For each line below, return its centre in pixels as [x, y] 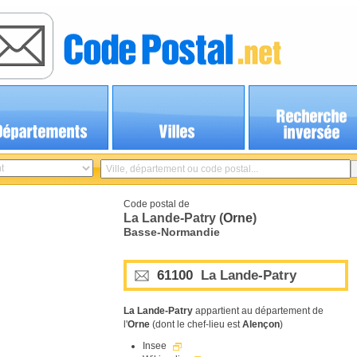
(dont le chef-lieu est [196, 324]
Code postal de [157, 204]
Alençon [261, 324]
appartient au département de [258, 311]
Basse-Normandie [172, 232]
